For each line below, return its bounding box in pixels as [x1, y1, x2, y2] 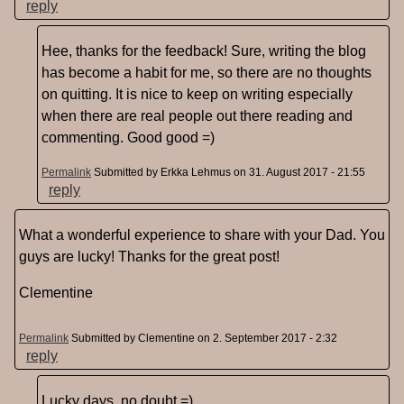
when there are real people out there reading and [41, 108, 353, 124]
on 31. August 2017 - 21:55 [231, 166, 365, 179]
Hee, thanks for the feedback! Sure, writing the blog [41, 43, 366, 60]
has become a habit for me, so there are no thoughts [41, 65, 372, 81]
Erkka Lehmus [161, 166, 231, 179]
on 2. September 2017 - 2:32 [195, 332, 337, 345]
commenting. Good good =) [41, 130, 215, 146]
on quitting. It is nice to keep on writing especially [41, 87, 353, 103]
